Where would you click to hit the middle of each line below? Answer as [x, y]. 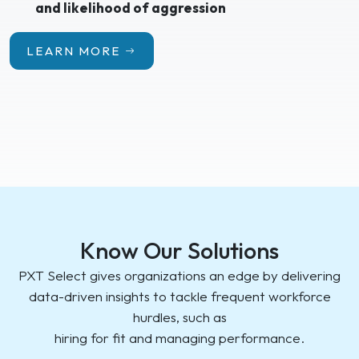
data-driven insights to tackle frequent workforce [179, 296]
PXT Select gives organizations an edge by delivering [179, 276]
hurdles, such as [179, 317]
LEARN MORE [73, 50]
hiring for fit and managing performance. [179, 338]
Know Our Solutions [179, 250]
